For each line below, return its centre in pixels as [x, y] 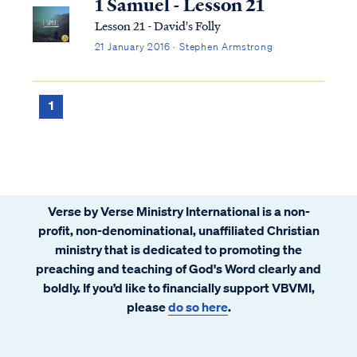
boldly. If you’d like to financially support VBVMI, [178, 287]
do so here [198, 306]
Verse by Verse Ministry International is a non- [178, 211]
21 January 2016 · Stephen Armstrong [184, 46]
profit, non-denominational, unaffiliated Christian [178, 230]
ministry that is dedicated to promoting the [178, 249]
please [147, 306]
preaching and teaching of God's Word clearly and [178, 268]
